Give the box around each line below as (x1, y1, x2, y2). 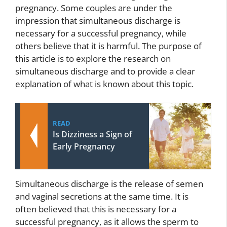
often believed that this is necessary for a (15, 203, 176, 215)
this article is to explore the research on (15, 52, 171, 64)
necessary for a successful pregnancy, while (15, 27, 186, 39)
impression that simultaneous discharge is (15, 14, 180, 26)
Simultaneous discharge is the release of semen (15, 178, 203, 190)
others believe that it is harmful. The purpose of (15, 40, 202, 52)
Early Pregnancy (53, 141, 115, 152)
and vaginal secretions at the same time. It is (15, 191, 188, 202)
